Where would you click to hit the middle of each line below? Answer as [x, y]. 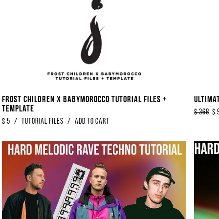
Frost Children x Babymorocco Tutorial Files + [84, 100]
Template [18, 109]
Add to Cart [92, 121]
